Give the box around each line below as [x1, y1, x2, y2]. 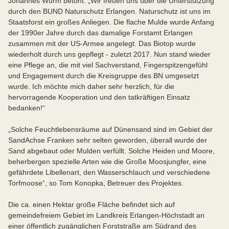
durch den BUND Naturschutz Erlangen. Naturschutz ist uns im [8, 7, 211, 15]
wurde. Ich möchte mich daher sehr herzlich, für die [8, 82, 174, 90]
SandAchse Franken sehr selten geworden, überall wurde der [8, 135, 207, 144]
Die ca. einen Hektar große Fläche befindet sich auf [8, 200, 175, 209]
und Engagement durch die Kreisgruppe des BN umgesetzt [8, 71, 199, 80]
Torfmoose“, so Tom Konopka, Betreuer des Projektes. [8, 178, 186, 187]
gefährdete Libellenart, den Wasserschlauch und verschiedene [8, 168, 210, 176]
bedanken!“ [8, 103, 47, 112]
